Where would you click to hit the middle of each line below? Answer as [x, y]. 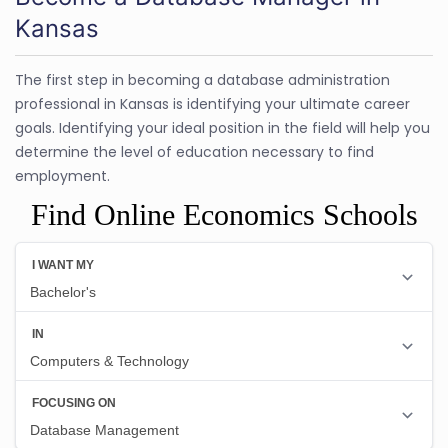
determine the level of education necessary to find [194, 151]
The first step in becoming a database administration [202, 79]
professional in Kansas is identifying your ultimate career [212, 103]
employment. [62, 175]
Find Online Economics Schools [224, 214]
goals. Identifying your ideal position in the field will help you [222, 127]
